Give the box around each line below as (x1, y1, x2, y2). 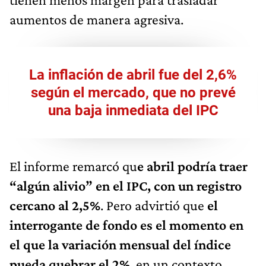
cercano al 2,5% (9, 197, 100, 213)
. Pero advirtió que (100, 197, 207, 213)
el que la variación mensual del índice (9, 236, 231, 252)
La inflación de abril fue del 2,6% (29, 66, 237, 83)
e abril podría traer (137, 157, 248, 174)
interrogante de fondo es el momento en (9, 216, 243, 233)
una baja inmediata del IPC (47, 102, 218, 119)
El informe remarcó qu (9, 157, 137, 174)
